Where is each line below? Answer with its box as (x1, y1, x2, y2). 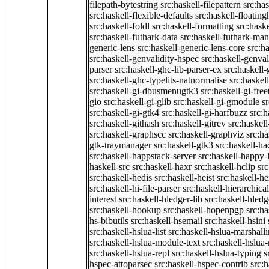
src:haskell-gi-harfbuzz (162, 107, 247, 118)
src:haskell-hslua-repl (89, 248, 169, 259)
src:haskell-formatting (152, 21, 234, 32)
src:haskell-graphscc (89, 129, 166, 140)
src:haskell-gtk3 (154, 140, 213, 151)
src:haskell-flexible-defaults (89, 10, 193, 21)
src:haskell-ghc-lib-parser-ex (115, 64, 222, 75)
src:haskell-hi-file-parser (89, 183, 180, 194)
